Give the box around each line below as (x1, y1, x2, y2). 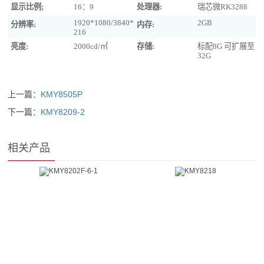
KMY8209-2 (41, 107, 85, 117)
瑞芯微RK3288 (197, 2, 248, 11)
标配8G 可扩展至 (197, 42, 255, 51)
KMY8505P (41, 90, 83, 99)
